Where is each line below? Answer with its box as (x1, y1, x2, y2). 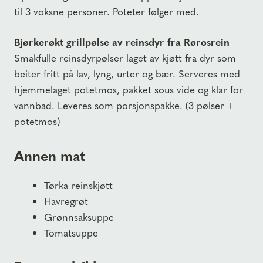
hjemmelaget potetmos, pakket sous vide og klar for (14, 82, 243, 97)
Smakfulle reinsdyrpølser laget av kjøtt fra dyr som (14, 50, 236, 65)
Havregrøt (44, 193, 88, 208)
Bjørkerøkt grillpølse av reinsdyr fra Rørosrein (14, 35, 230, 49)
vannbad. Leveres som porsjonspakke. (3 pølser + (14, 98, 234, 113)
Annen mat (14, 144, 85, 165)
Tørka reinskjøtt (44, 177, 113, 192)
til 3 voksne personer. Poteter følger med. (14, 4, 199, 18)
